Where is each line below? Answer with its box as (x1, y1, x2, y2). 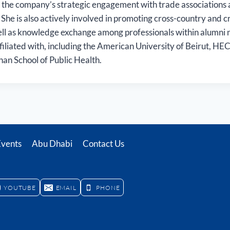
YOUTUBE (4, 183, 36, 191)
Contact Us (83, 138, 125, 149)
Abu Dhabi (32, 138, 73, 149)
